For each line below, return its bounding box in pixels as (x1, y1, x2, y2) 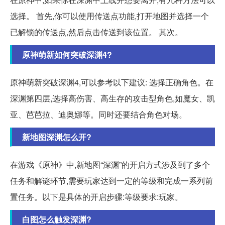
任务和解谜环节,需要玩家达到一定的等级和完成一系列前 (10, 174, 213, 186)
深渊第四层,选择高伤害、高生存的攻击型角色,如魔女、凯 (10, 92, 215, 104)
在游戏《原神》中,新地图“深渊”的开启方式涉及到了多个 (10, 158, 210, 170)
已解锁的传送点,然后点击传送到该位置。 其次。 (10, 26, 183, 38)
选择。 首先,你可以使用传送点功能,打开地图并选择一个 (10, 10, 209, 22)
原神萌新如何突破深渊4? (22, 48, 112, 60)
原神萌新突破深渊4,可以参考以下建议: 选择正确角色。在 (10, 76, 213, 88)
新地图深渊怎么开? (22, 131, 91, 143)
